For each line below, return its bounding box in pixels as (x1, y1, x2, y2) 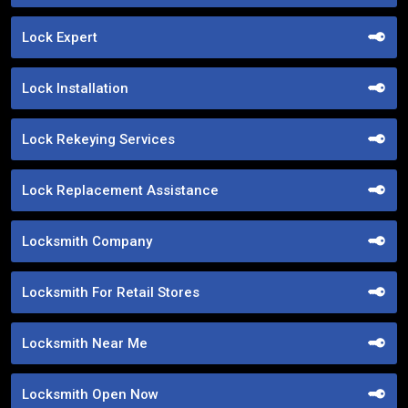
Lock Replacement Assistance (22, 181, 219, 199)
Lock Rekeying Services (22, 130, 175, 148)
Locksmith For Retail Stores (22, 283, 199, 301)
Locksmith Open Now (22, 385, 158, 403)
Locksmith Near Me (22, 334, 148, 352)
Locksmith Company (22, 232, 152, 250)
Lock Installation (22, 79, 128, 97)
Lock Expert (22, 28, 97, 46)
